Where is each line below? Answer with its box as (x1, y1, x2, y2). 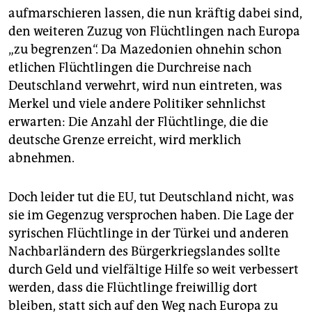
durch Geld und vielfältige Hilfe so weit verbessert (8, 261, 299, 277)
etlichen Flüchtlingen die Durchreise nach (8, 59, 251, 75)
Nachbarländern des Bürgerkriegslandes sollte (8, 243, 280, 259)
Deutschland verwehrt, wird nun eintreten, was (8, 77, 282, 93)
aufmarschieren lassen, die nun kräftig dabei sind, (8, 5, 302, 21)
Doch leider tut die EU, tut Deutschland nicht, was (8, 189, 294, 205)
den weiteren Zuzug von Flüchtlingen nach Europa (8, 23, 300, 39)
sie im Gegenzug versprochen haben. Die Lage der (8, 207, 294, 223)
